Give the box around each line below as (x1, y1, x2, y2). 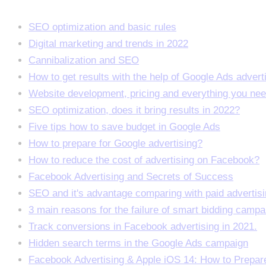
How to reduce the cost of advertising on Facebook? (28, 154, 259, 166)
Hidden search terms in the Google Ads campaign (28, 237, 248, 249)
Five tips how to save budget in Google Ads (28, 121, 220, 133)
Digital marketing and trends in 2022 (28, 38, 188, 50)
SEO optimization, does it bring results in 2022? (28, 104, 240, 116)
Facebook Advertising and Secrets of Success (28, 171, 233, 183)
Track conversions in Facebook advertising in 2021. (28, 221, 257, 233)
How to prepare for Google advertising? (28, 138, 202, 150)
